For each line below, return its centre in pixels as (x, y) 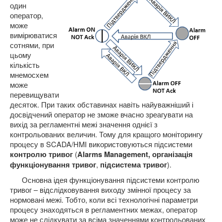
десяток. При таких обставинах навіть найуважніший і (102, 104)
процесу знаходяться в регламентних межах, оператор (104, 209)
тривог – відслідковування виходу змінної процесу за (100, 190)
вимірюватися (33, 35)
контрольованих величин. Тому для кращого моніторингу (106, 134)
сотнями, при (32, 45)
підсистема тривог (134, 165)
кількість (25, 65)
